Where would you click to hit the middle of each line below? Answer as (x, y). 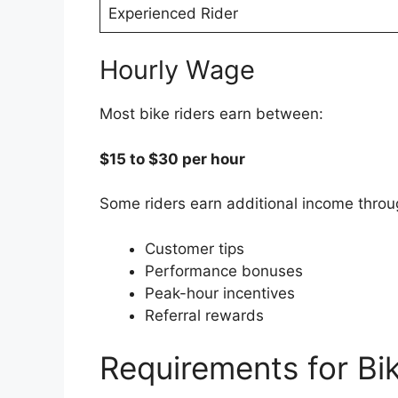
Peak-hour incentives (220, 293)
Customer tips (195, 248)
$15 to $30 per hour (172, 159)
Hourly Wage (177, 70)
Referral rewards (204, 315)
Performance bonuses (224, 271)
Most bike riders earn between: (211, 114)
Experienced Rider (173, 13)
